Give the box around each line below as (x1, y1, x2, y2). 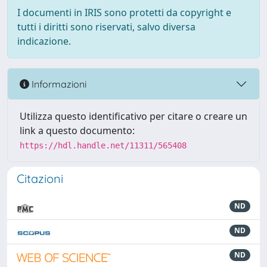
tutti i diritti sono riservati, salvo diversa (17, 20, 195, 33)
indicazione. (17, 35, 71, 48)
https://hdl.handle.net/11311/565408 (20, 141, 187, 150)
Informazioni (29, 77, 86, 90)
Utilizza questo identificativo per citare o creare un (20, 110, 247, 123)
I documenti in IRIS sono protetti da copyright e (17, 6, 231, 19)
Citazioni (17, 171, 63, 186)
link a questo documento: (20, 124, 135, 137)
